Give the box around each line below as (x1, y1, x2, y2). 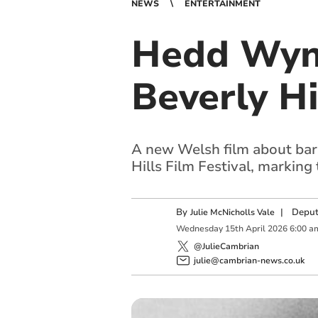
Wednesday (175, 223, 223, 235)
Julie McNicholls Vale (190, 207, 275, 218)
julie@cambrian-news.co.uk (193, 254, 305, 266)
